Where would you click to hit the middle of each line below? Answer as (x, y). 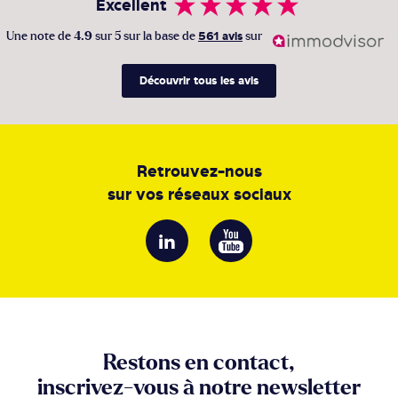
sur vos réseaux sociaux (199, 195)
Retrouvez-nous (199, 171)
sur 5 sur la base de (145, 36)
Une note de (40, 36)
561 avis (220, 36)
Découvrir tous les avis (199, 81)
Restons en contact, (199, 363)
